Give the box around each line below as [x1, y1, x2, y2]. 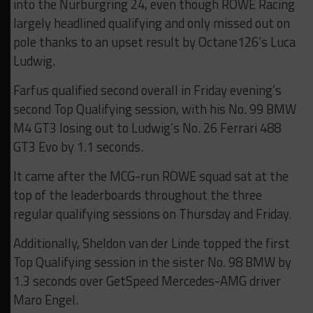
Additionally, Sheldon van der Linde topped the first [13, 233, 290, 253]
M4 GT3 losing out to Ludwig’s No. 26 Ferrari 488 [13, 118, 281, 138]
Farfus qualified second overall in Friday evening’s [13, 80, 282, 100]
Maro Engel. [13, 290, 78, 310]
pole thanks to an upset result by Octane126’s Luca [13, 32, 296, 52]
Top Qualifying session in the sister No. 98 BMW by [13, 252, 291, 272]
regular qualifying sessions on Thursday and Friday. [13, 204, 291, 224]
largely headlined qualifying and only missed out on [13, 13, 290, 33]
